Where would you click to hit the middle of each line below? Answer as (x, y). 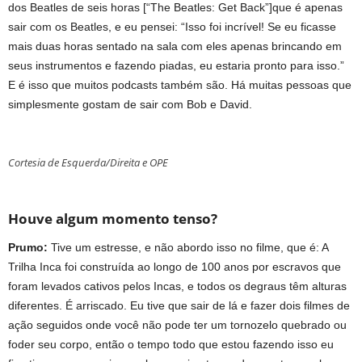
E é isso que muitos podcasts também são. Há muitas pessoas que (180, 84)
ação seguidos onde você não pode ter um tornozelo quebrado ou (177, 324)
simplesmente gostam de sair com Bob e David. (130, 104)
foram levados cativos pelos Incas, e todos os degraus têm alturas (177, 286)
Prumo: (29, 247)
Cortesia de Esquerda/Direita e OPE (88, 162)
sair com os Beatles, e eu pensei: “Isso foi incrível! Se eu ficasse (172, 26)
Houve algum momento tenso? (113, 218)
